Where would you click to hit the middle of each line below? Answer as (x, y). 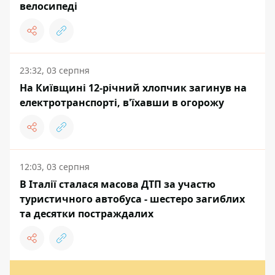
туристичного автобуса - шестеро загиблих (132, 199)
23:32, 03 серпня (55, 70)
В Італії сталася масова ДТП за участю (118, 184)
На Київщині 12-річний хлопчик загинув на (133, 88)
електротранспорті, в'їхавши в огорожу (122, 103)
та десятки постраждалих (87, 214)
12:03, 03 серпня (55, 167)
